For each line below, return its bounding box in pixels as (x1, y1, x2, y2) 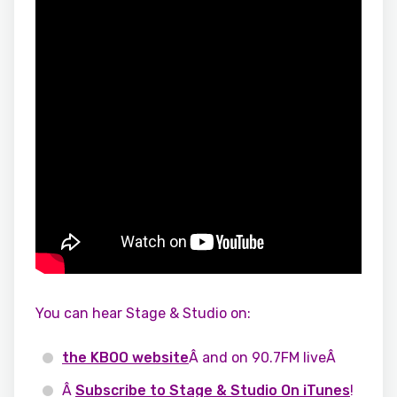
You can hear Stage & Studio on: (35, 305, 251, 322)
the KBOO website (62, 349, 189, 366)
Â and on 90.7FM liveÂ (189, 349, 339, 366)
